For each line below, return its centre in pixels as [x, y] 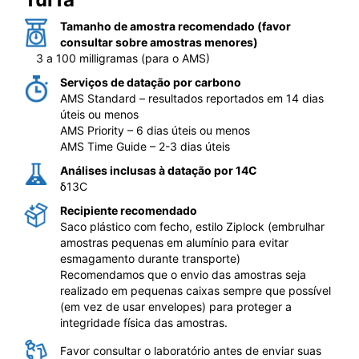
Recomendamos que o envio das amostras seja [183, 274]
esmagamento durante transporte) [150, 258]
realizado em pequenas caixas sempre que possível [196, 290]
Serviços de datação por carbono [151, 82]
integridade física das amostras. [144, 323]
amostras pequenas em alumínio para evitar [174, 242]
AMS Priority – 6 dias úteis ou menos [155, 130]
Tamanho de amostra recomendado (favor [175, 26]
